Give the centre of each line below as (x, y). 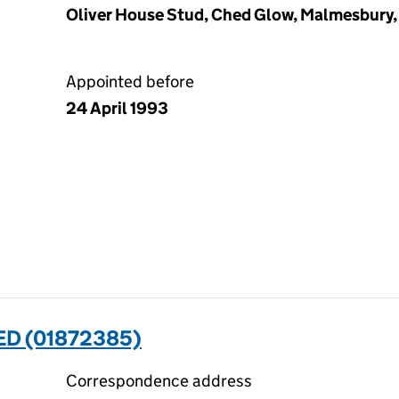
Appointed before (130, 81)
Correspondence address (159, 381)
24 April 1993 (117, 108)
